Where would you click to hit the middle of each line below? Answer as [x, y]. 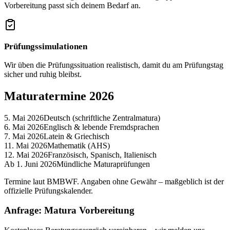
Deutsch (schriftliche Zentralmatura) [102, 118]
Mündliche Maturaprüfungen [103, 164]
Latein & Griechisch [76, 136]
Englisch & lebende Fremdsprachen [101, 127]
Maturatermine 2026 [59, 96]
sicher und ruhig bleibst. [43, 74]
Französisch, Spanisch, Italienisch [102, 155]
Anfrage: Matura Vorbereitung [69, 210]
